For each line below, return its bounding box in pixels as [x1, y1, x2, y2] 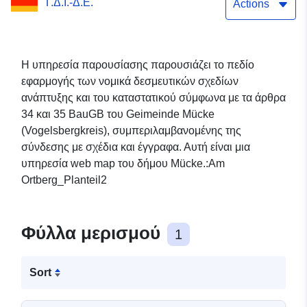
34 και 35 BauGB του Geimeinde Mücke [21, 108, 214, 121]
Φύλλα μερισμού [21, 223, 165, 244]
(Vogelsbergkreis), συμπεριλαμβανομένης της [21, 125, 241, 137]
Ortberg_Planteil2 [21, 174, 107, 186]
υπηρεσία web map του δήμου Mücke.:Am [21, 158, 225, 170]
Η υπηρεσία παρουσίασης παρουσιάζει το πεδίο [21, 59, 254, 71]
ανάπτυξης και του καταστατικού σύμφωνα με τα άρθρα [21, 92, 286, 104]
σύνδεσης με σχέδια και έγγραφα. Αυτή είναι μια [21, 141, 250, 153]
